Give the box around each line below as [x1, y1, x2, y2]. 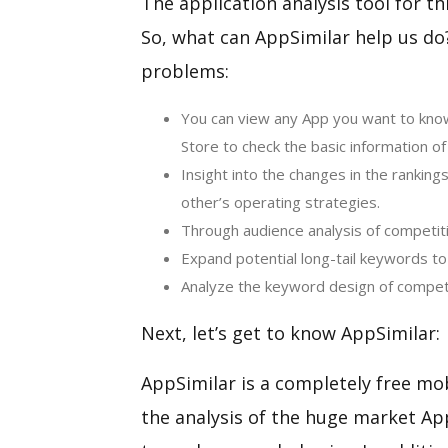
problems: [140, 58, 229, 83]
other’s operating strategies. [180, 191, 380, 212]
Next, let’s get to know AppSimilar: [140, 320, 440, 345]
